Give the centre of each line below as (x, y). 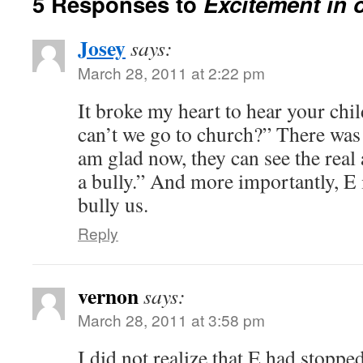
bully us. (113, 204)
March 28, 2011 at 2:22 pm (171, 73)
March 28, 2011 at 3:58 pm (171, 320)
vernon (108, 296)
